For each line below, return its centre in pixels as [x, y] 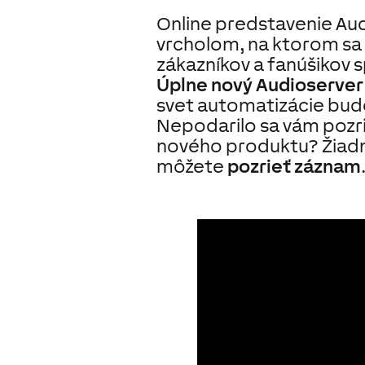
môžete [192, 167]
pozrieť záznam [294, 167]
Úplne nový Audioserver [260, 85]
